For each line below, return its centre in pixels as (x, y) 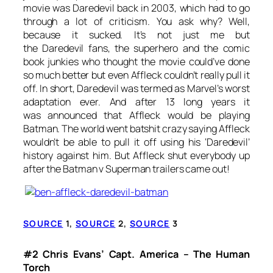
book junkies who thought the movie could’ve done (136, 61)
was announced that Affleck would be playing (136, 115)
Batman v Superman (107, 168)
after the (43, 168)
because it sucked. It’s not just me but (136, 34)
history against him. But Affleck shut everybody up (136, 155)
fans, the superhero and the (153, 48)
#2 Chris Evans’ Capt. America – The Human (136, 254)
